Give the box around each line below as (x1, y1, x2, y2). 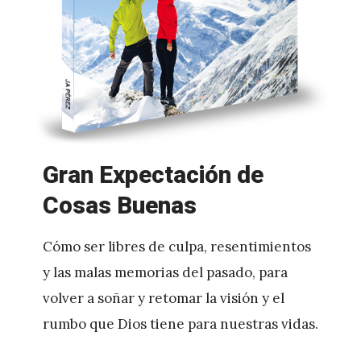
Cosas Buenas (42, 189, 197, 225)
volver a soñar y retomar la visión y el (42, 289, 284, 308)
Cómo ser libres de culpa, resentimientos (42, 238, 311, 256)
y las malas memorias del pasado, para (42, 263, 288, 282)
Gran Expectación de (42, 158, 263, 194)
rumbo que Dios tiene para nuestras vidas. (42, 315, 318, 334)
